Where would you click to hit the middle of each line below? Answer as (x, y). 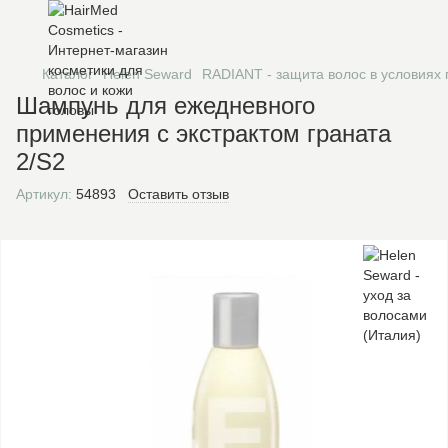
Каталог (67, 74)
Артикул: (44, 194)
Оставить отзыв (178, 194)
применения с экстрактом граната (203, 133)
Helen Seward (147, 74)
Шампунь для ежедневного (165, 105)
